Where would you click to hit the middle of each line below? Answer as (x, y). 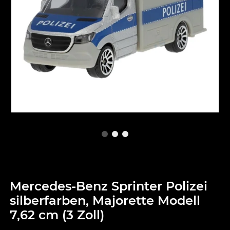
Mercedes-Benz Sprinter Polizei (109, 186)
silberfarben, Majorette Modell (105, 201)
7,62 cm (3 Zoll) (57, 215)
